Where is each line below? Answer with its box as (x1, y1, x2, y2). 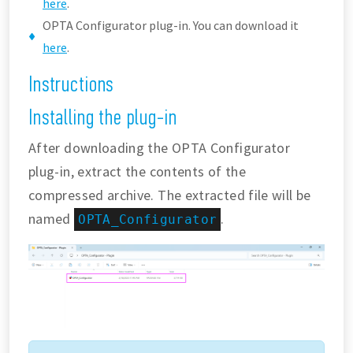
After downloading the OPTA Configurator (28, 139, 291, 157)
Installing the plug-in (28, 104, 177, 129)
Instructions (28, 71, 114, 97)
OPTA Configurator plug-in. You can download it (43, 17, 299, 33)
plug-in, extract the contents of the (28, 162, 246, 180)
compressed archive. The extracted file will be (28, 186, 311, 204)
